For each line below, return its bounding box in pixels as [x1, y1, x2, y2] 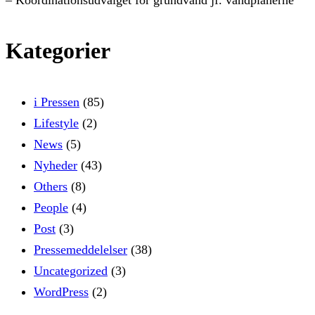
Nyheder [34, 157, 77, 172]
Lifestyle [34, 115, 79, 130]
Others [34, 179, 67, 193]
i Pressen [34, 94, 79, 109]
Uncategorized [34, 263, 108, 278]
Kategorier [6, 37, 110, 63]
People [34, 200, 68, 214]
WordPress [34, 284, 89, 299]
